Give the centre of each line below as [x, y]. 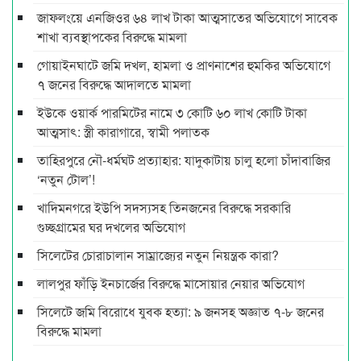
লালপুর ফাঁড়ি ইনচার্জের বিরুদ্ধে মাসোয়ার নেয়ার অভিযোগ [171, 284]
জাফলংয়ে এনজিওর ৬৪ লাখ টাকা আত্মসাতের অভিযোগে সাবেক [187, 18]
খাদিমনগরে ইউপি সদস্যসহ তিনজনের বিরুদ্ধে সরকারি [164, 208]
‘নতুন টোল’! [66, 180]
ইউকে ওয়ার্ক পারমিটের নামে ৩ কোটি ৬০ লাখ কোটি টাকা [172, 113]
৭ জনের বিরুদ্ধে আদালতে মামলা [114, 85]
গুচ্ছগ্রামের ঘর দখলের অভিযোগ [111, 227]
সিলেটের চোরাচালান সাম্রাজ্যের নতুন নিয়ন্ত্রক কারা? [158, 255]
